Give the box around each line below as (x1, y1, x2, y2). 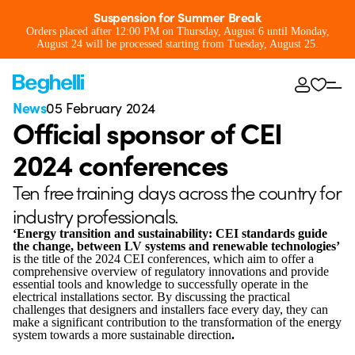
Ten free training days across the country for (13, 178, 341, 204)
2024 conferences (13, 144, 228, 183)
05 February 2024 (46, 97, 156, 117)
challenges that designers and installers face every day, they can (13, 303, 328, 316)
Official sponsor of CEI (13, 113, 282, 151)
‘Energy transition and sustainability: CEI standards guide (13, 227, 327, 240)
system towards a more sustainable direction (13, 328, 231, 342)
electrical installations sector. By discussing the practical (13, 290, 290, 303)
